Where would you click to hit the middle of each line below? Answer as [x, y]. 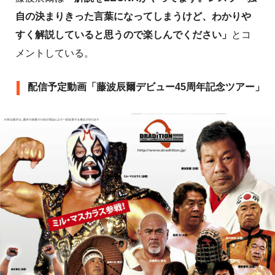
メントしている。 [55, 53]
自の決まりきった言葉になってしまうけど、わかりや [133, 17]
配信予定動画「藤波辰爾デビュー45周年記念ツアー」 [146, 87]
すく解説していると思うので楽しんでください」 [123, 35]
